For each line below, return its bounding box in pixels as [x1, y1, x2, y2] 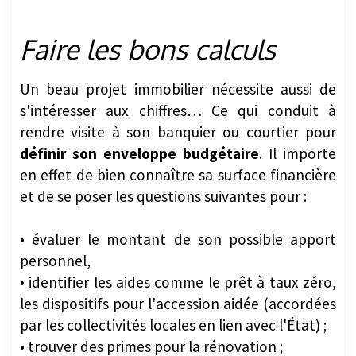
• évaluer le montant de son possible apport [20, 229, 336, 249]
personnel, [20, 250, 91, 270]
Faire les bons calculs [20, 31, 276, 66]
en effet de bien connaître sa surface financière [20, 164, 336, 184]
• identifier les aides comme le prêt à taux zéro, [20, 272, 336, 292]
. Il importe [259, 143, 336, 163]
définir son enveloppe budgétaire [20, 143, 259, 163]
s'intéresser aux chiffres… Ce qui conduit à [20, 100, 336, 120]
